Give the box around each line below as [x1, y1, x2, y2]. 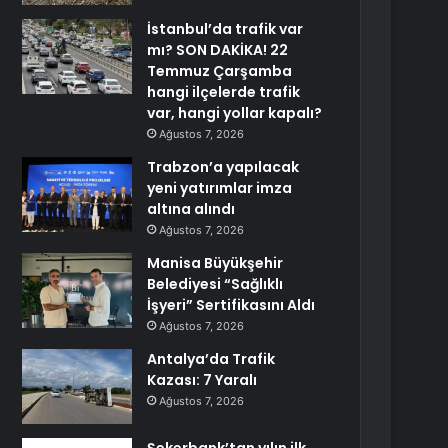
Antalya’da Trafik [147, 349, 276, 369]
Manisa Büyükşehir [147, 253, 284, 273]
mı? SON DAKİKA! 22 [147, 40, 289, 60]
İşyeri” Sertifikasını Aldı [147, 295, 316, 315]
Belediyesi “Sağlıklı [147, 274, 284, 294]
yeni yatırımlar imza [147, 178, 293, 198]
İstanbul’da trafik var [147, 19, 304, 39]
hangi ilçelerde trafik [147, 82, 301, 102]
